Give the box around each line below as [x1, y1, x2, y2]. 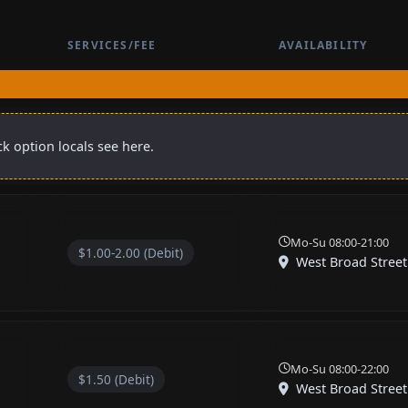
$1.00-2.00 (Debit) [78, 243, 183, 261]
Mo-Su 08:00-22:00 [291, 360, 389, 377]
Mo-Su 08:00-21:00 [291, 233, 389, 250]
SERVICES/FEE [67, 36, 157, 53]
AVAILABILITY [279, 36, 368, 53]
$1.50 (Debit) [78, 370, 154, 388]
